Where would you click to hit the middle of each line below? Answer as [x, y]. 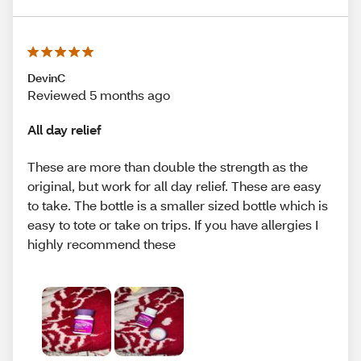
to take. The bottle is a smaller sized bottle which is [178, 205]
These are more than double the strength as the [168, 166]
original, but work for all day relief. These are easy [174, 185]
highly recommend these [102, 243]
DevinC [46, 78]
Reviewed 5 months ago [99, 95]
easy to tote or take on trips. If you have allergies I [173, 224]
